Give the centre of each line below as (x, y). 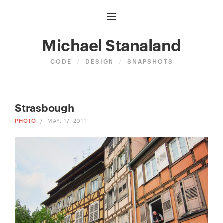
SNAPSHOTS (149, 61)
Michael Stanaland (111, 44)
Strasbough (45, 107)
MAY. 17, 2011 (66, 120)
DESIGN (99, 61)
